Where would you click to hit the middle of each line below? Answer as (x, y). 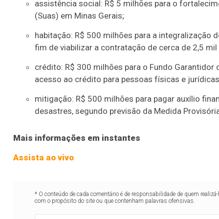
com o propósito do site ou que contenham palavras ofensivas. (115, 201)
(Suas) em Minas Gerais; (80, 15)
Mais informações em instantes (77, 138)
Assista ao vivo (44, 157)
